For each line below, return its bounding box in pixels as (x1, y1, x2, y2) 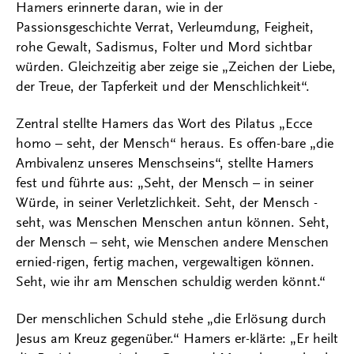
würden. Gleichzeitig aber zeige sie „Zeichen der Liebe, (16, 58, 336, 74)
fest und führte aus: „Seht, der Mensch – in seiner (16, 175, 314, 190)
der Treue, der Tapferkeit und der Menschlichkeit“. (16, 78, 310, 94)
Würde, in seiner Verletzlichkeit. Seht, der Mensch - (16, 194, 318, 210)
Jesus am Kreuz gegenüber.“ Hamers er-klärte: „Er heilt (16, 330, 338, 346)
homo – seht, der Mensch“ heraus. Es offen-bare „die (16, 135, 333, 151)
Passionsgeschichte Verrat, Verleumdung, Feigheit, (16, 19, 314, 35)
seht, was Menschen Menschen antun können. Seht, (16, 214, 330, 230)
